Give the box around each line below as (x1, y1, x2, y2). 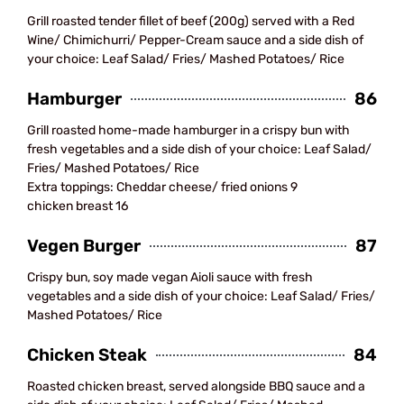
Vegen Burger (27, 235, 141, 256)
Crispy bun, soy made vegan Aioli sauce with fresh (27, 270, 313, 285)
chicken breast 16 (27, 198, 128, 214)
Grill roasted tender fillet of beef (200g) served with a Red (27, 14, 354, 29)
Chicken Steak (27, 344, 147, 365)
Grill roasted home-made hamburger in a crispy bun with (27, 123, 350, 138)
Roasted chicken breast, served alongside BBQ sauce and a (27, 379, 365, 394)
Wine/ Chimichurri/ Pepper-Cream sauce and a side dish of (27, 32, 363, 48)
